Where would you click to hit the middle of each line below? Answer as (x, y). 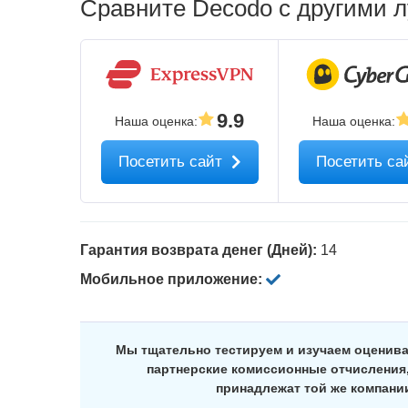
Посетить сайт (172, 162)
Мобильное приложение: (173, 279)
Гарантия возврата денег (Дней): (200, 250)
